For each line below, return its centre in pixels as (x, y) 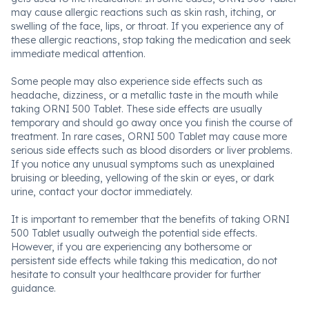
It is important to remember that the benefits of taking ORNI (150, 219)
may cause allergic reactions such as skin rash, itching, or (143, 12)
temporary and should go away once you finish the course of (152, 123)
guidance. (33, 288)
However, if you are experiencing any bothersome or (131, 247)
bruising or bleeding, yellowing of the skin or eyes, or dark (143, 178)
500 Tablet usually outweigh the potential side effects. (134, 233)
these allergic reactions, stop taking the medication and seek (151, 40)
